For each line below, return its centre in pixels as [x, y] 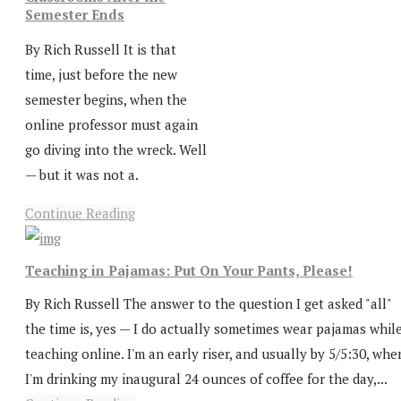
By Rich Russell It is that [101, 49]
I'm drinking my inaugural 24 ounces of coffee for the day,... [206, 378]
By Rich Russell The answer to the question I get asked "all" [208, 303]
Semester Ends [75, 14]
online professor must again [111, 124]
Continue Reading [80, 213]
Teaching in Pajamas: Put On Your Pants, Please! [189, 271]
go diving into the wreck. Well [116, 149]
